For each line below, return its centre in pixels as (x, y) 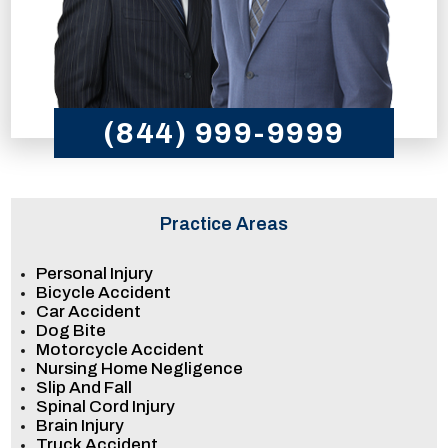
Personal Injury (95, 273)
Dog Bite (71, 330)
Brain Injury (80, 425)
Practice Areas (224, 223)
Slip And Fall (84, 387)
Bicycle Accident (104, 292)
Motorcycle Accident (120, 349)
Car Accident (89, 311)
